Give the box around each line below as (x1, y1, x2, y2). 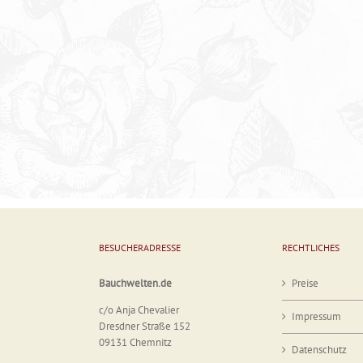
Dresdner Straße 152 (99, 318, 190, 333)
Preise (292, 275, 318, 290)
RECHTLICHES (282, 241, 340, 254)
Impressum (292, 309, 341, 323)
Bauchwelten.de (99, 275, 172, 290)
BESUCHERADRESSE (99, 241, 181, 254)
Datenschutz (292, 342, 347, 357)
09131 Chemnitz (99, 335, 172, 349)
